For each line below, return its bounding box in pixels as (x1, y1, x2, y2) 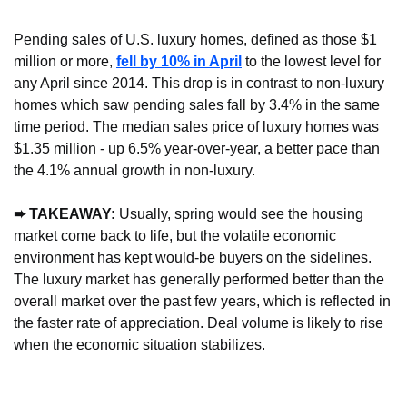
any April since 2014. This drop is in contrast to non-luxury (14, 75, 384, 92)
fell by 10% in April (116, 54, 242, 70)
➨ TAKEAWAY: (14, 206, 115, 223)
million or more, (14, 54, 116, 70)
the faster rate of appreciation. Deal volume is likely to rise (14, 315, 383, 332)
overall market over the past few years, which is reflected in (14, 293, 391, 310)
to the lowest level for (242, 54, 381, 70)
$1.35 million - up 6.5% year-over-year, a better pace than (14, 141, 380, 157)
